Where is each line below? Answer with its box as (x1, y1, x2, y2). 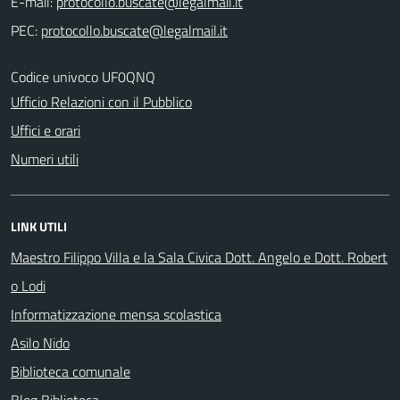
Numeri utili (11, 147, 79, 170)
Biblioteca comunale (11, 360, 130, 382)
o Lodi (11, 274, 46, 296)
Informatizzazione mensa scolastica (11, 303, 221, 325)
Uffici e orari (11, 119, 80, 141)
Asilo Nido (11, 331, 70, 354)
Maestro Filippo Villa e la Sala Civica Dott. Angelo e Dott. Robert (11, 246, 387, 268)
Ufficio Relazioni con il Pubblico (11, 90, 192, 112)
